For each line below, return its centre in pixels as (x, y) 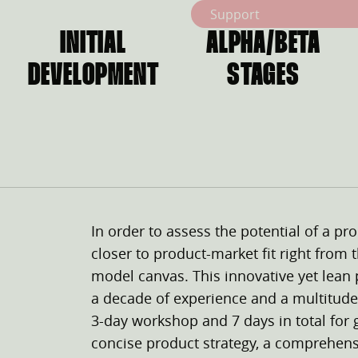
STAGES (263, 76)
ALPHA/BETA (263, 44)
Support (235, 14)
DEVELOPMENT (93, 76)
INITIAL (93, 44)
